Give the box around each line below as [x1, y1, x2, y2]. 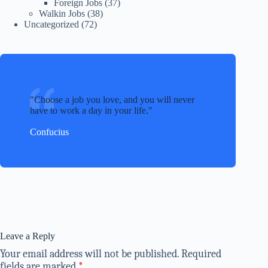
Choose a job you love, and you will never [34, 95, 194, 105]
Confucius [30, 127, 69, 138]
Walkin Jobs [39, 8, 85, 19]
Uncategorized [24, 19, 79, 30]
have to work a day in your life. [30, 105, 148, 116]
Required [181, 248, 221, 261]
